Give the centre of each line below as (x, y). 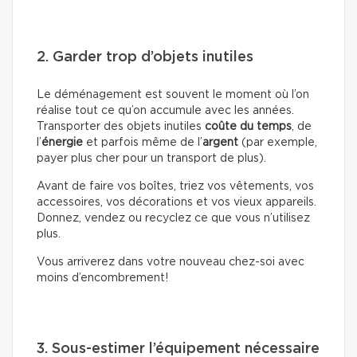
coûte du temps (248, 127)
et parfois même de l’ (144, 143)
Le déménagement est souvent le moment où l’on (173, 95)
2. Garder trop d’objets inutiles (145, 58)
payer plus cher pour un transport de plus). (151, 159)
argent (220, 143)
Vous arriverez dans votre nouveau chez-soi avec (171, 263)
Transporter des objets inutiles (121, 127)
